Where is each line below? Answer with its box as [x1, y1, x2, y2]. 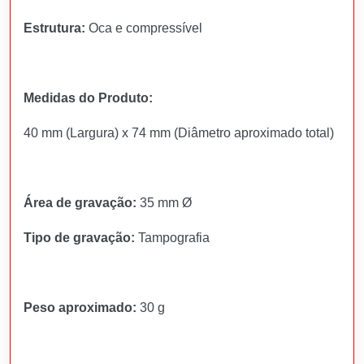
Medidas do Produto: [24, 90, 153, 105]
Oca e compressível [85, 20, 202, 35]
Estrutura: [24, 20, 85, 35]
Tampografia [135, 230, 210, 245]
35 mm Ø [136, 195, 192, 210]
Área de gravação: [24, 195, 136, 210]
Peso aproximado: [24, 300, 136, 314]
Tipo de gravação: [24, 230, 135, 245]
